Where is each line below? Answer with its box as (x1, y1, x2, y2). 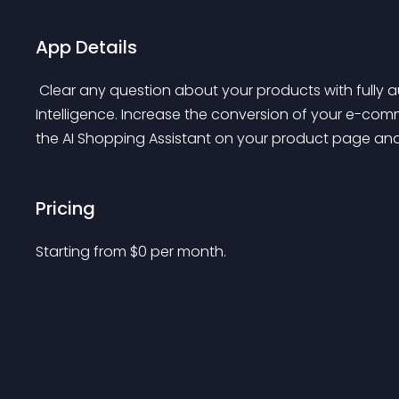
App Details (36, 35, 137, 60)
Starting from (36, 241, 130, 262)
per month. (151, 241, 226, 262)
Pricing (36, 196, 95, 221)
